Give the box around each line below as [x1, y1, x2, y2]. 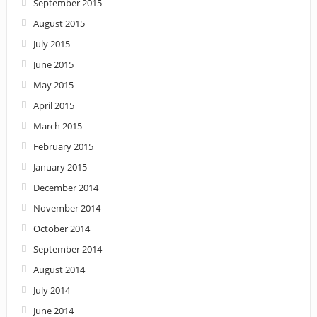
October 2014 [33, 221, 90, 235]
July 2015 [33, 37, 70, 50]
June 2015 [33, 57, 74, 71]
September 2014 [33, 242, 102, 255]
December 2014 [33, 180, 98, 194]
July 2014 [33, 283, 70, 296]
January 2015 [33, 160, 87, 173]
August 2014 [33, 263, 85, 276]
